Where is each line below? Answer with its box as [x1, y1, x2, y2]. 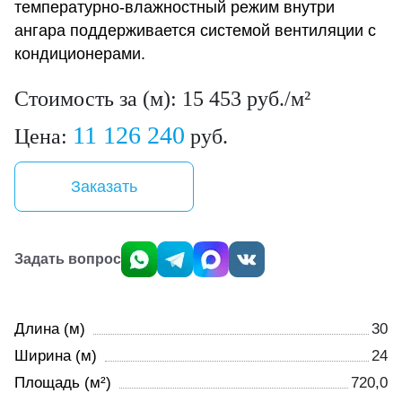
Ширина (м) [14, 346, 97, 364]
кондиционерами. [14, 44, 145, 63]
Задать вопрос [14, 250, 121, 267]
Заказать [71, 177, 137, 196]
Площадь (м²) [14, 373, 111, 391]
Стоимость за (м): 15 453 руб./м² [14, 86, 310, 110]
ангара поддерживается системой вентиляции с [14, 21, 376, 39]
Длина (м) [14, 319, 85, 337]
